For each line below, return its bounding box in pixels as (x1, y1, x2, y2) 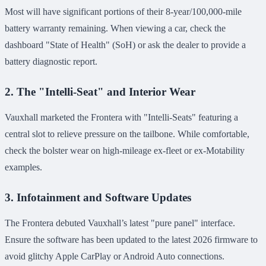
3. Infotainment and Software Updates (5, 191, 191, 204)
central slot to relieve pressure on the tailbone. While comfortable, (5, 128, 249, 139)
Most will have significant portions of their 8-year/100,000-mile (5, 6, 242, 17)
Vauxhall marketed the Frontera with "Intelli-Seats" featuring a (5, 112, 238, 122)
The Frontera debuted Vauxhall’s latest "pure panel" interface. (5, 217, 235, 228)
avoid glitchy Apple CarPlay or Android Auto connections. (5, 251, 224, 261)
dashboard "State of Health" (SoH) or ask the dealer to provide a (5, 39, 246, 50)
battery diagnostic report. (5, 56, 97, 66)
